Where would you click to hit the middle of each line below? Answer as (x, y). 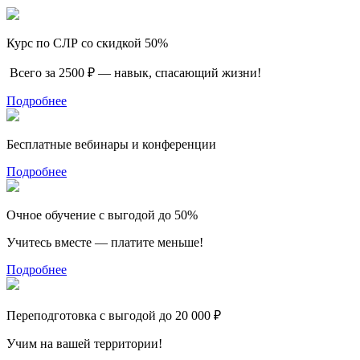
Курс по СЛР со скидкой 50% (87, 43)
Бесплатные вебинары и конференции (111, 144)
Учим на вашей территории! (84, 343)
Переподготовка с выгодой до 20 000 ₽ (114, 315)
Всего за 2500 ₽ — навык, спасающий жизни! (134, 72)
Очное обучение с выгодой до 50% (102, 215)
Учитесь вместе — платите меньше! (105, 242)
